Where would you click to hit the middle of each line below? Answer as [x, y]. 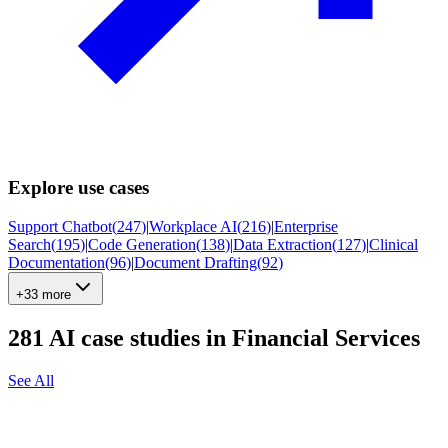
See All [31, 380]
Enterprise [306, 226]
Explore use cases [78, 188]
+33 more [43, 294]
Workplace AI [193, 226]
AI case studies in [137, 337]
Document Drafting [195, 262]
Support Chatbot [60, 226]
